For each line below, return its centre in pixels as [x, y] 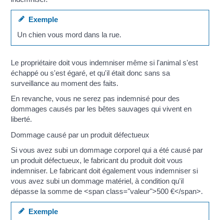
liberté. [22, 119]
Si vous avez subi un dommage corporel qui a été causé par [107, 150]
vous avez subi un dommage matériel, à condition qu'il [97, 181]
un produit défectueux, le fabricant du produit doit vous [97, 161]
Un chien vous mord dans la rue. [69, 35]
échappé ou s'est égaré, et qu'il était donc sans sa [91, 73]
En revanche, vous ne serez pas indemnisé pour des [96, 99]
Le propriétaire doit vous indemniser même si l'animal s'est [105, 62]
